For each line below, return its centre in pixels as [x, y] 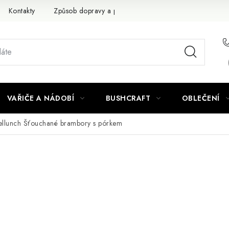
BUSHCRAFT [128, 98]
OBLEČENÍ [201, 98]
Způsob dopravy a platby [93, 10]
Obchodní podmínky [183, 10]
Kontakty [22, 10]
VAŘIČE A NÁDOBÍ [40, 98]
